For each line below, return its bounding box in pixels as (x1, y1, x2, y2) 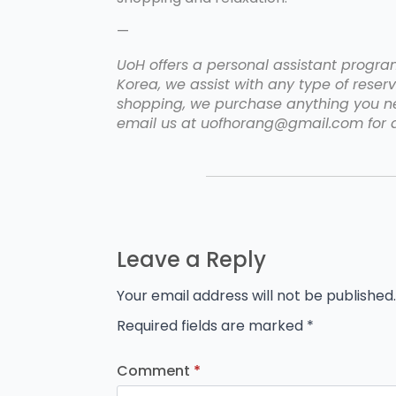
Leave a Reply (117, 245, 266, 275)
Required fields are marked (117, 316, 307, 337)
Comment (117, 361, 190, 382)
